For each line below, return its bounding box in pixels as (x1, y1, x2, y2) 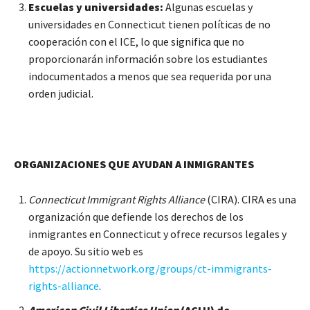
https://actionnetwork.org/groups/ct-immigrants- (28, 261, 272, 275)
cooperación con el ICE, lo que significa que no (28, 34, 244, 48)
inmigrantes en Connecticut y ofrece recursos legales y (28, 226, 286, 241)
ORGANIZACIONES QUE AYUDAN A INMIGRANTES (14, 156, 254, 171)
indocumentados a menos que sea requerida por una (28, 69, 271, 83)
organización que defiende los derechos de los (28, 209, 244, 224)
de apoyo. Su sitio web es (28, 244, 143, 258)
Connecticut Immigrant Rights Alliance (28, 192, 205, 206)
